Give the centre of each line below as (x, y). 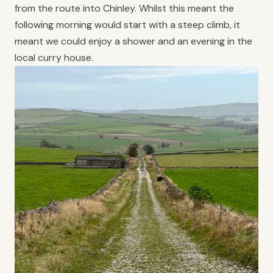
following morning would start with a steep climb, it (127, 24)
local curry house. (54, 57)
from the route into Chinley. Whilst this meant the (124, 8)
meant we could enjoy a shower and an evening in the (133, 41)
